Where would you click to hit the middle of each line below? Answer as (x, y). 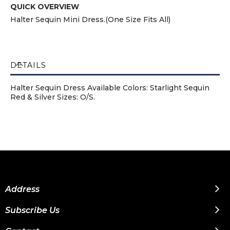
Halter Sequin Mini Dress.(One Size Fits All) (90, 20)
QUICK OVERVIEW (45, 7)
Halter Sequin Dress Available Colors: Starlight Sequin (110, 88)
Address (22, 189)
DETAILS (28, 65)
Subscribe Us (32, 210)
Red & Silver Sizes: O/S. (53, 97)
